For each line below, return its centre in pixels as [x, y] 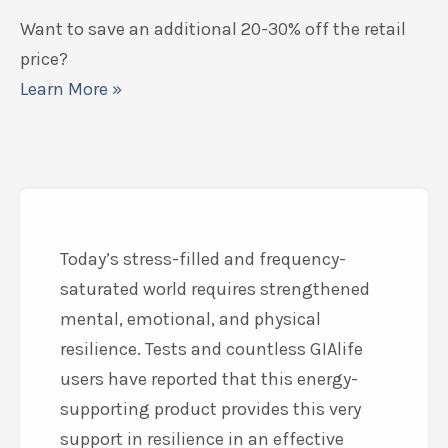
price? [44, 59]
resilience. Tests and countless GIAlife [211, 349]
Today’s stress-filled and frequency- [203, 259]
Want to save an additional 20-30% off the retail [213, 29]
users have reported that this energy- [209, 379]
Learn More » [71, 89]
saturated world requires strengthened [215, 289]
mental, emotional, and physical [190, 319]
